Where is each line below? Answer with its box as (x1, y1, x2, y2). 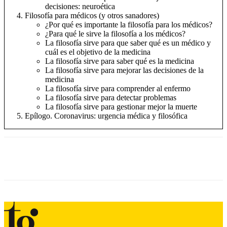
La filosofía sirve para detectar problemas (45, 93, 176, 102)
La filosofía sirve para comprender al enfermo (45, 84, 191, 93)
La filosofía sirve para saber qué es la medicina (45, 57, 194, 66)
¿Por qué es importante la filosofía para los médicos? (45, 20, 212, 29)
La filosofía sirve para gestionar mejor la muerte (45, 102, 197, 111)
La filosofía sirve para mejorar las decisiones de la (45, 66, 204, 75)
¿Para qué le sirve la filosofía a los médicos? (45, 29, 185, 39)
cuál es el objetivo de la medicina (45, 48, 150, 57)
